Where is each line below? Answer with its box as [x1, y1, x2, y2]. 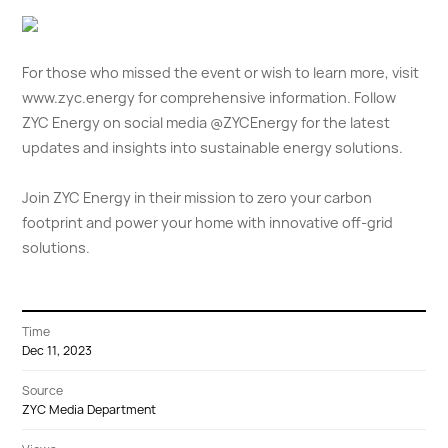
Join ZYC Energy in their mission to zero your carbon [22, 188, 373, 208]
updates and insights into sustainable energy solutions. [22, 138, 404, 158]
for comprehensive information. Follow [135, 88, 397, 108]
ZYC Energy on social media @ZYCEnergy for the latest [22, 113, 391, 133]
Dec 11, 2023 [22, 342, 93, 360]
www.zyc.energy [22, 88, 136, 108]
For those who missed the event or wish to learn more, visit [22, 63, 420, 83]
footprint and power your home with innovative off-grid [22, 213, 394, 233]
